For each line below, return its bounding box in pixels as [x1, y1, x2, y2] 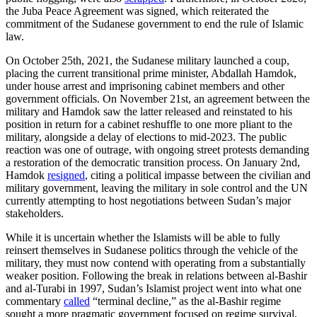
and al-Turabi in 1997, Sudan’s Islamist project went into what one [6, 282, 301, 295]
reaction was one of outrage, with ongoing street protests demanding [6, 144, 309, 156]
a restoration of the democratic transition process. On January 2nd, [6, 156, 300, 169]
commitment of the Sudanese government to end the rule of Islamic [6, 18, 304, 30]
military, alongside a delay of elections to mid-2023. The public [6, 131, 287, 144]
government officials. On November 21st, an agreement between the [6, 93, 310, 105]
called [64, 295, 90, 308]
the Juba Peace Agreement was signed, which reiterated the [6, 5, 269, 18]
